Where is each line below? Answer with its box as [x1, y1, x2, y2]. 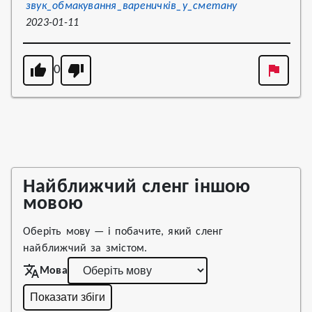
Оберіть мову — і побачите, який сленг [23, 226, 224, 237]
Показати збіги [30, 291, 105, 303]
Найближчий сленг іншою [23, 178, 251, 197]
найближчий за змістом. [23, 243, 148, 254]
